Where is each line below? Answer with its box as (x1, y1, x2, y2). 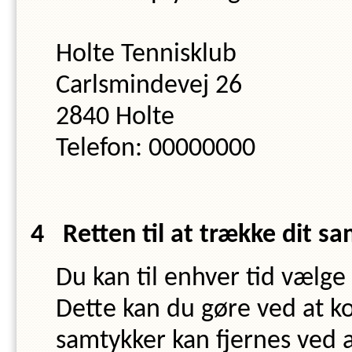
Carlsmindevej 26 (56, 73, 242, 99)
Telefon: (56, 136, 148, 162)
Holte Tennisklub (56, 42, 236, 68)
